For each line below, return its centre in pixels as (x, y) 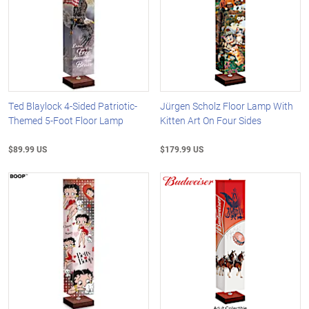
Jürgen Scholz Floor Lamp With (227, 106)
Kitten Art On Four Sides (211, 121)
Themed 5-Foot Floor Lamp (66, 121)
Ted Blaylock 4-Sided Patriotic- (73, 106)
